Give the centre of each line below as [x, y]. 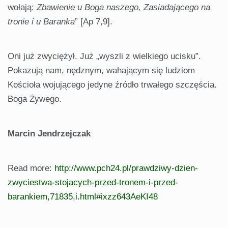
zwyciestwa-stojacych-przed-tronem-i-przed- [93, 183]
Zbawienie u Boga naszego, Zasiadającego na [123, 8]
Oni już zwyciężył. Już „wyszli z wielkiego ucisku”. [104, 56]
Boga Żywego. [35, 99]
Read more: [31, 168]
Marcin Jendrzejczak [49, 134]
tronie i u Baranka [41, 22]
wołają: [22, 8]
